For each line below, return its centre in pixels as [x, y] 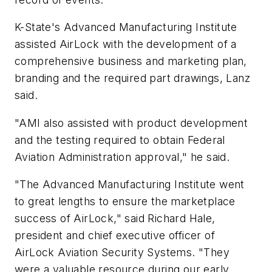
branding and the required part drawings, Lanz [132, 78]
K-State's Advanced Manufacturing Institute [126, 27]
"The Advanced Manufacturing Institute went [130, 185]
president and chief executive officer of [115, 236]
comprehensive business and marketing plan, [131, 61]
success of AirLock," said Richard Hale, [115, 219]
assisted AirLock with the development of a [126, 44]
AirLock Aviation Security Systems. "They [122, 253]
